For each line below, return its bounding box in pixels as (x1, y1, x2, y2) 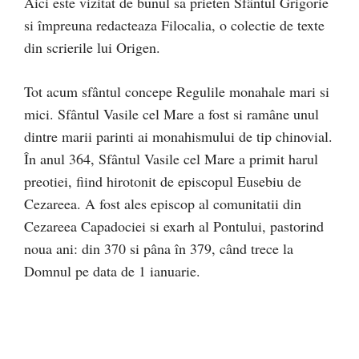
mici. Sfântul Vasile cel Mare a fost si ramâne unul (24, 103, 319, 123)
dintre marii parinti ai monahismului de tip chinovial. (24, 126, 333, 146)
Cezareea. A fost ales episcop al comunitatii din (24, 193, 301, 213)
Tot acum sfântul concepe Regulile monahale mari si (24, 81, 329, 101)
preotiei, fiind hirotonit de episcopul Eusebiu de (24, 171, 301, 191)
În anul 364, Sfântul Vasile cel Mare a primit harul (24, 148, 318, 168)
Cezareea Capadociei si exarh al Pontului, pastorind (24, 216, 324, 236)
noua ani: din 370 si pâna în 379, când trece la (24, 238, 293, 258)
